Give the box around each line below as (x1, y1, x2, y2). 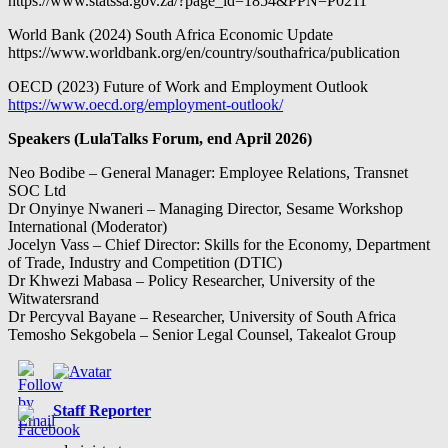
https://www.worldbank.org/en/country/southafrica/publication (8, 44, 400, 62)
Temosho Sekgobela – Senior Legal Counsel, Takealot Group (8, 326, 396, 344)
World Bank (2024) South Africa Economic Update (8, 26, 333, 44)
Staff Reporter (53, 402, 151, 420)
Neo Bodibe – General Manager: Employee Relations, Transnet (8, 164, 408, 182)
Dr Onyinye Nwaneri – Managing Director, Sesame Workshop (8, 200, 403, 218)
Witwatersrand (8, 290, 99, 308)
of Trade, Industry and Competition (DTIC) (8, 254, 282, 272)
